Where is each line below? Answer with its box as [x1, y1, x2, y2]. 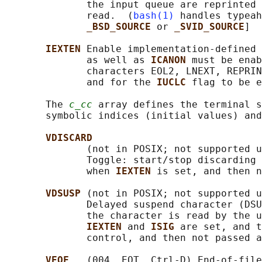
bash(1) [133, 10, 174, 22]
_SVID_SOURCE [174, 21, 244, 33]
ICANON [151, 54, 192, 66]
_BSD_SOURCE [87, 21, 157, 33]
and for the [5, 77, 157, 88]
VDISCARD [46, 132, 92, 144]
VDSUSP [46, 188, 87, 199]
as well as [5, 54, 151, 66]
